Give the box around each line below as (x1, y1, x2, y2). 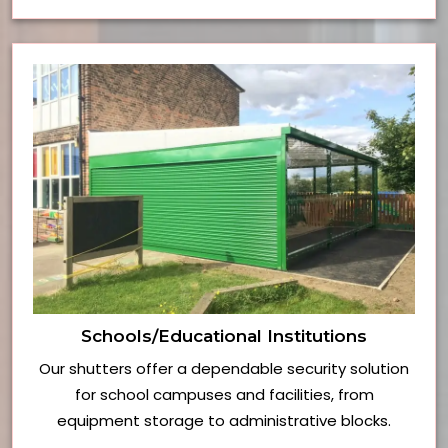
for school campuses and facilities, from (74, 384, 374, 406)
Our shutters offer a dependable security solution (39, 358, 409, 380)
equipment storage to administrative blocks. (57, 410, 391, 432)
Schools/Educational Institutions (81, 326, 367, 347)
